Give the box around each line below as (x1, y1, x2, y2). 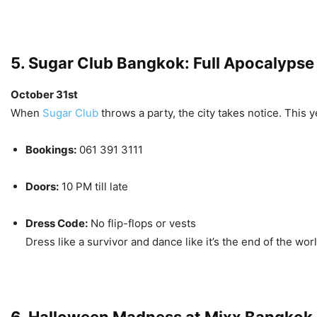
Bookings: (25, 143, 76, 156)
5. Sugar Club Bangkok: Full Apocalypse (11, 54, 314, 72)
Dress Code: (25, 217, 88, 230)
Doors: (25, 180, 59, 193)
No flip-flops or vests (88, 217, 196, 230)
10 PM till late (59, 180, 128, 193)
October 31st (11, 88, 78, 101)
